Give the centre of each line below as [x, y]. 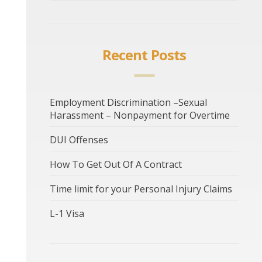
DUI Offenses [79, 140]
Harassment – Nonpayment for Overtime [140, 116]
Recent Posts [144, 55]
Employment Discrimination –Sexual [128, 103]
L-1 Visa [67, 214]
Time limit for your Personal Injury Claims [141, 189]
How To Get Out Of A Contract [116, 165]
